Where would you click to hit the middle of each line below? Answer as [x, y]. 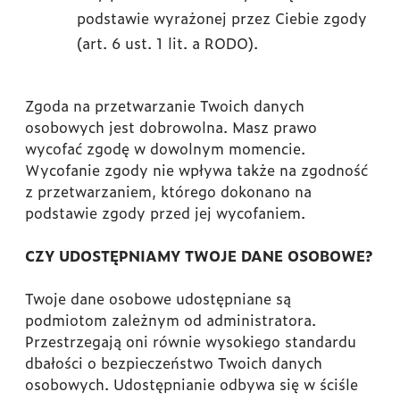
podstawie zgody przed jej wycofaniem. [165, 212]
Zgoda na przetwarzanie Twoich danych [165, 105]
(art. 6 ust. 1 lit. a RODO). [167, 43]
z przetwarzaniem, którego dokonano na [168, 191]
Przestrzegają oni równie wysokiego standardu [191, 341]
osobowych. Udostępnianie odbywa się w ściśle [192, 384]
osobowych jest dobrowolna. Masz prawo [171, 127]
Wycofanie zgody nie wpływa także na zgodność [196, 170]
